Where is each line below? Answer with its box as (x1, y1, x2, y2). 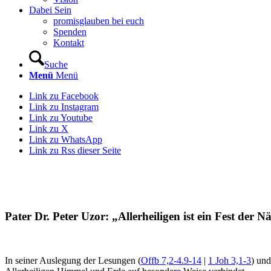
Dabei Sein (29, 5, 71, 15)
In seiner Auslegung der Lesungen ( (5, 255, 141, 266)
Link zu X (29, 123, 68, 134)
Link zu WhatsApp (29, 134, 102, 145)
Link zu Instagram (29, 102, 99, 112)
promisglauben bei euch (53, 16, 144, 26)
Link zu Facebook (29, 91, 99, 101)
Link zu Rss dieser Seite (29, 145, 121, 155)
